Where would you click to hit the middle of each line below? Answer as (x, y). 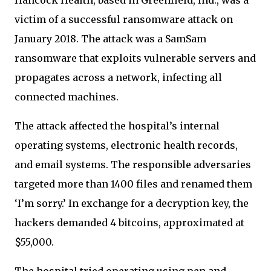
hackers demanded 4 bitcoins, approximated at (129, 222)
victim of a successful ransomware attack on (124, 19)
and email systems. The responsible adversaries (133, 164)
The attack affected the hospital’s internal (117, 126)
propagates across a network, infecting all (118, 77)
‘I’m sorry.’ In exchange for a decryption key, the (132, 203)
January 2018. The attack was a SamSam (110, 38)
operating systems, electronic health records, (126, 145)
